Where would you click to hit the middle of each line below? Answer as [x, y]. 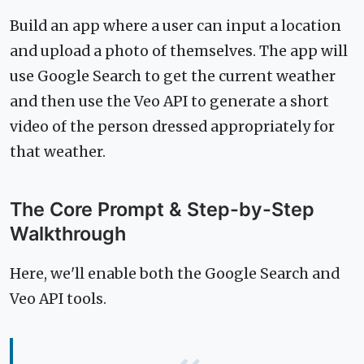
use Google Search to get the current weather [173, 77]
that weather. [58, 152]
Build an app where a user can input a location [175, 26]
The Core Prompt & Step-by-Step [162, 210]
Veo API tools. [58, 299]
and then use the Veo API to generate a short [169, 102]
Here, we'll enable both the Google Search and [175, 274]
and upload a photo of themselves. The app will [179, 52]
